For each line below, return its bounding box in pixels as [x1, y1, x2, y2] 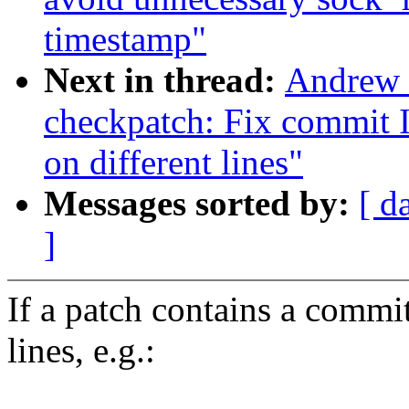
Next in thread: [44, 60, 285, 100]
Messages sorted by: [44, 184, 359, 224]
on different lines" [44, 142, 303, 183]
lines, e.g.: [7, 330, 155, 371]
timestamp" [44, 19, 206, 59]
